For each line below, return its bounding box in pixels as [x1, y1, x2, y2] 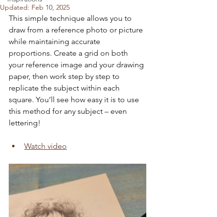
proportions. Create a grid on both [9, 48, 130, 58]
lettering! [9, 118, 41, 127]
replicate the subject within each [9, 83, 122, 93]
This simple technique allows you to [9, 14, 134, 23]
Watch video [24, 141, 67, 151]
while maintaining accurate [9, 37, 102, 46]
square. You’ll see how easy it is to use [9, 95, 141, 104]
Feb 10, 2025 [31, 3, 70, 12]
